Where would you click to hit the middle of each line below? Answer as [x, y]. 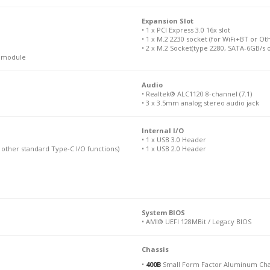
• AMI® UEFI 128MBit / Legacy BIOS [196, 221]
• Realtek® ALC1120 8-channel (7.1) [196, 94]
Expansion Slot [167, 21]
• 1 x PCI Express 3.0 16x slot [186, 30]
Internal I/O [162, 130]
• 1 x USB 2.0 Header [174, 149]
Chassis [155, 249]
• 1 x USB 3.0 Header [174, 140]
